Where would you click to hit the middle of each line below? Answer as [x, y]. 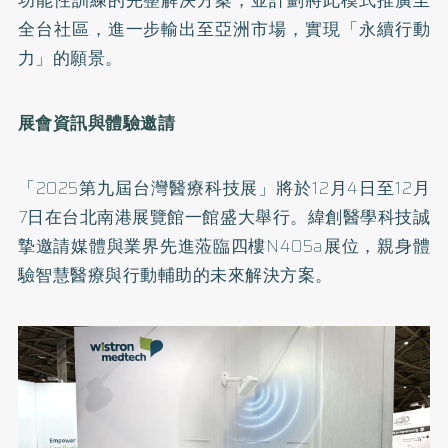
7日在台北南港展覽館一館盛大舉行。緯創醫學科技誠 [224, 216]
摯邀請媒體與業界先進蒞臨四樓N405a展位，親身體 [224, 245]
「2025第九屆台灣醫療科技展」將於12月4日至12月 [224, 187]
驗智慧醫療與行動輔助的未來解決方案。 [175, 274]
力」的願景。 [70, 57]
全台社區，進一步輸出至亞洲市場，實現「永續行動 [224, 28]
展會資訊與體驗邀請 [96, 122]
